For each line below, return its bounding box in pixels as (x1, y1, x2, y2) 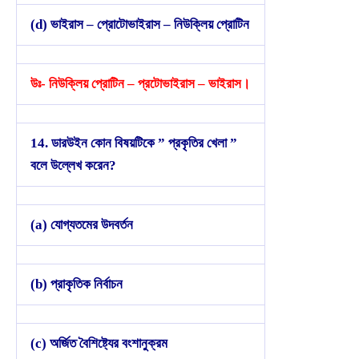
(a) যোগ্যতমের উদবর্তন (30, 216, 133, 232)
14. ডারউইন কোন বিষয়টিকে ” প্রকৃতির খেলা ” (30, 135, 237, 151)
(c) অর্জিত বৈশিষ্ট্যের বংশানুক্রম (30, 335, 167, 351)
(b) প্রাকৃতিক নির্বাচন (30, 276, 123, 292)
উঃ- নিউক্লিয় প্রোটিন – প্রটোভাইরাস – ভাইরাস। (30, 75, 250, 91)
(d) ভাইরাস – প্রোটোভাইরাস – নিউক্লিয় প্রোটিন (30, 16, 249, 32)
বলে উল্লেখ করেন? (30, 157, 116, 173)
